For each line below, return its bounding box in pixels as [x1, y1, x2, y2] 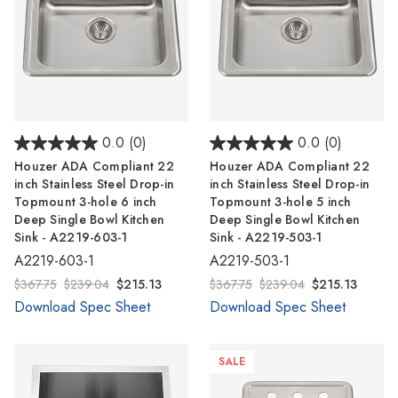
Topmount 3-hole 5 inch [210, 193, 352, 211]
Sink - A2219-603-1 [14, 228, 128, 247]
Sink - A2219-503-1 [210, 228, 322, 247]
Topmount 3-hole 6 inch [14, 193, 157, 211]
